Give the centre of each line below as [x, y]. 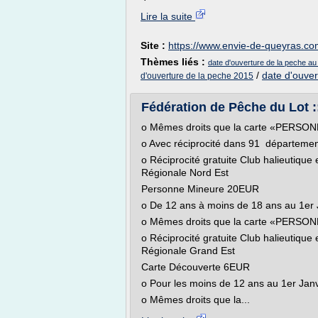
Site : [154, 45]
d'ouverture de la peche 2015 [197, 76]
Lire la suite [168, 16]
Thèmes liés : [174, 62]
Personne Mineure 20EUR [200, 189]
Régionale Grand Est [190, 251]
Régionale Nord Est [186, 172]
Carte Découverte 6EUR [196, 267]
